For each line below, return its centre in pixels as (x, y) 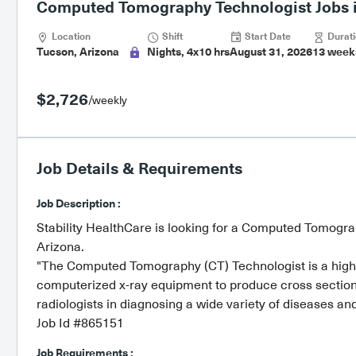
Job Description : (78, 204)
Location (70, 36)
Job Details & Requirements (139, 169)
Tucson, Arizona (79, 52)
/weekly (107, 100)
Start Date (266, 36)
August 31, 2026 (271, 52)
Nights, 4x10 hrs (188, 52)
